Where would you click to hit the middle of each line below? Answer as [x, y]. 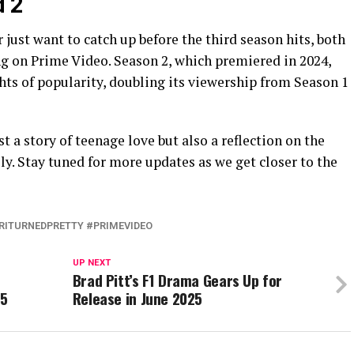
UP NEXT [91, 263]
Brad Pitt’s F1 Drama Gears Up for [177, 281]
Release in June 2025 [137, 299]
